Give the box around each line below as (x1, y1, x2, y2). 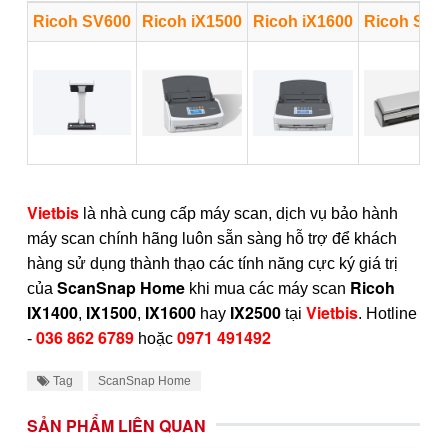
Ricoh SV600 (33, 12, 131, 30)
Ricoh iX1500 (142, 12, 242, 30)
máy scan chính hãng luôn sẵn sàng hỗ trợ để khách (27, 229, 397, 247)
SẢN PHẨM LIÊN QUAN (27, 413, 206, 437)
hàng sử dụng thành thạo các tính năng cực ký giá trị (27, 254, 398, 272)
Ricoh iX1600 (253, 12, 353, 30)
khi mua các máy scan (189, 279, 350, 297)
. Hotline (358, 304, 417, 322)
